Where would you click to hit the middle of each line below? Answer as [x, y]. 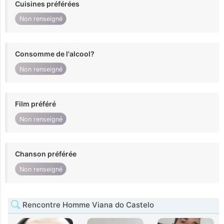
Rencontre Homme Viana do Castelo [87, 204]
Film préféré [35, 104]
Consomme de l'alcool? [55, 53]
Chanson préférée [46, 154]
